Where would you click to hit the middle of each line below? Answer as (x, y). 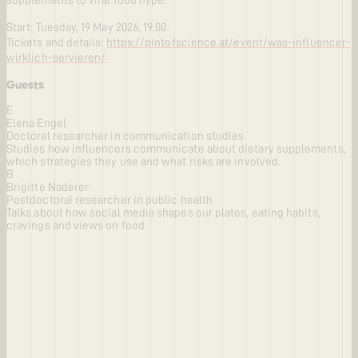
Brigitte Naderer (48, 188)
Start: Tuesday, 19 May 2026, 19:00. (88, 28)
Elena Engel (36, 124)
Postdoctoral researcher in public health (109, 201)
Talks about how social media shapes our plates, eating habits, (163, 213)
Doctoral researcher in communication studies (125, 137)
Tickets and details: (56, 43)
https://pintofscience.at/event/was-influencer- (229, 43)
